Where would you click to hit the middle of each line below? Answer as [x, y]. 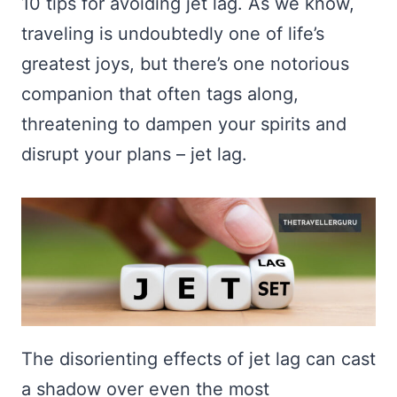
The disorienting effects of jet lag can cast [198, 359]
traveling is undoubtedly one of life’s [173, 34]
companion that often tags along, [160, 94]
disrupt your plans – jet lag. [134, 154]
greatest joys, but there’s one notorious [185, 64]
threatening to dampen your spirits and [184, 124]
